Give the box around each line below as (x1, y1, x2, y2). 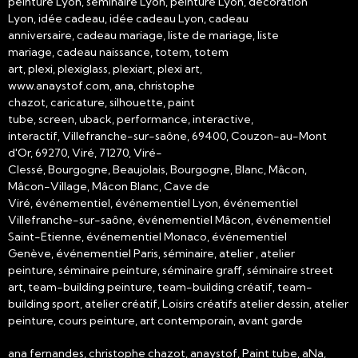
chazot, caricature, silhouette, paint (8, 94, 195, 109)
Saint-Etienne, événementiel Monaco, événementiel (8, 229, 287, 244)
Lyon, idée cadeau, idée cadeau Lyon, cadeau (8, 10, 249, 26)
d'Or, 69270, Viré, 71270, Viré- (8, 145, 162, 160)
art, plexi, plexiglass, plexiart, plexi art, (8, 61, 202, 76)
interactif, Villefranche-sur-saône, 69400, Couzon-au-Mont (8, 128, 327, 143)
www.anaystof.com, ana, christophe (8, 78, 195, 93)
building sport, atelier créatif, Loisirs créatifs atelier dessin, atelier (8, 296, 348, 311)
